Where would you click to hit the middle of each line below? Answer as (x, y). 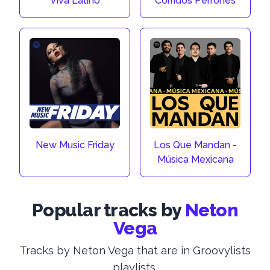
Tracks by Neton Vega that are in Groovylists (135, 250)
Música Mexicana (195, 159)
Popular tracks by (107, 210)
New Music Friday (75, 145)
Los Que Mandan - (195, 145)
